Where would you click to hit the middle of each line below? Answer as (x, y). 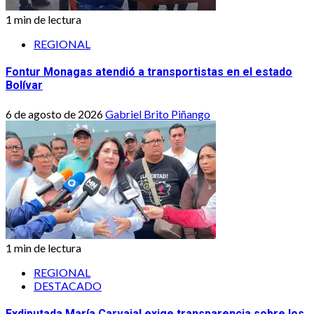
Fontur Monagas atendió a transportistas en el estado (149, 72)
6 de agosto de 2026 (55, 114)
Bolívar (24, 86)
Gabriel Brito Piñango (158, 114)
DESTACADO (68, 285)
